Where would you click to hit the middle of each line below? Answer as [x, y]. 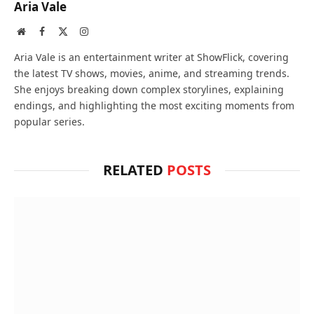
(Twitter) [85, 45]
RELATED [135, 170]
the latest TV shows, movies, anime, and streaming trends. [152, 73]
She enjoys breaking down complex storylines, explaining [149, 89]
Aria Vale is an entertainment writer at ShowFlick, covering [151, 57]
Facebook [63, 30]
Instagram [107, 30]
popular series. [49, 121]
